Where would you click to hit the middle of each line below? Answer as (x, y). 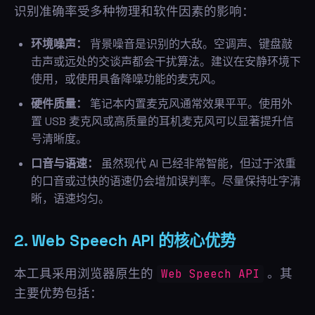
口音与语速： (65, 163)
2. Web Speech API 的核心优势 (125, 241)
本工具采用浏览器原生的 (85, 274)
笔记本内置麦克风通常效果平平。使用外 (190, 104)
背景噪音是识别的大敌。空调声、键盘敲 (190, 44)
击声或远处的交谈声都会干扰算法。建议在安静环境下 (166, 62)
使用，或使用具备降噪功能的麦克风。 (127, 79)
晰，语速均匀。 (70, 199)
